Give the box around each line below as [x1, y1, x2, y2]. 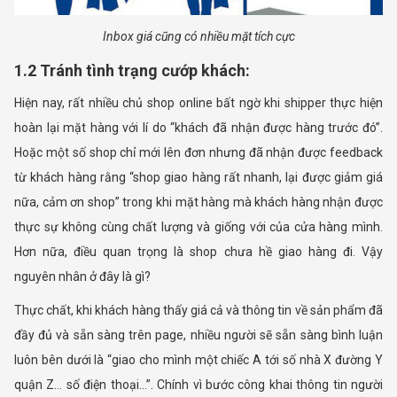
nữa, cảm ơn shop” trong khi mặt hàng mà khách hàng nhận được [14, 195, 383, 210]
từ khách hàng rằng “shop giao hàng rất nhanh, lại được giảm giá [14, 170, 383, 185]
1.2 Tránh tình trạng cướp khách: [14, 61, 250, 81]
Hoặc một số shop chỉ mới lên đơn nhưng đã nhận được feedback [14, 145, 383, 160]
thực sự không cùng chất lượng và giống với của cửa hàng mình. [14, 220, 383, 235]
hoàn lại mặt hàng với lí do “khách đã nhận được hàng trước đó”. [14, 121, 383, 136]
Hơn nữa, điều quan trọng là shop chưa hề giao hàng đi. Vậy [14, 245, 383, 260]
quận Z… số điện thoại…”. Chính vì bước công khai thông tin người [14, 378, 383, 393]
